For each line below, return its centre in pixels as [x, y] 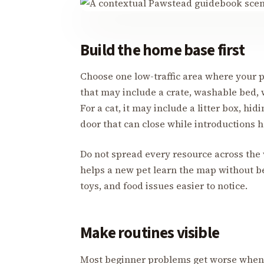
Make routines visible [150, 233]
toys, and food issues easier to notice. [164, 186]
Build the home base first [162, 51]
